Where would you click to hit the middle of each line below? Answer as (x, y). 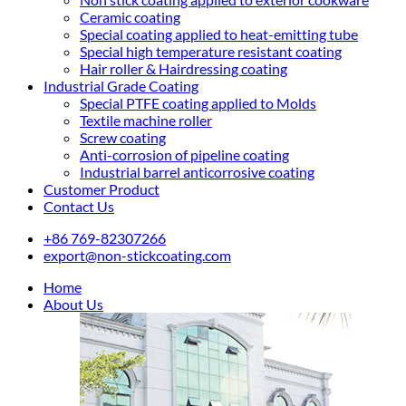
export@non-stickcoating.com (137, 255)
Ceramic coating (130, 17)
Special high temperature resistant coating (211, 51)
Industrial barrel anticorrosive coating (197, 172)
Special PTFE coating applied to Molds (198, 103)
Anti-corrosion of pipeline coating (184, 155)
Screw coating (123, 137)
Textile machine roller (146, 120)
